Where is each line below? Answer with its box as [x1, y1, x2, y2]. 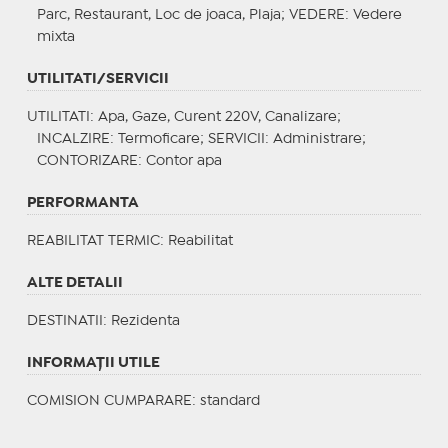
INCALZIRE [36, 132, 110, 145]
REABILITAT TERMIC [26, 234, 160, 247]
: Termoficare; [109, 132, 208, 145]
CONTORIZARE [36, 154, 138, 167]
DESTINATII [26, 314, 103, 327]
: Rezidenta [102, 314, 180, 327]
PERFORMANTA [26, 196, 139, 209]
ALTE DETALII [26, 276, 123, 289]
